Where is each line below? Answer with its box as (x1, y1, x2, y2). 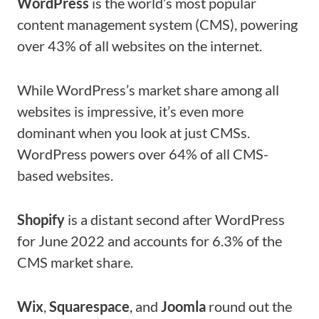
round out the (206, 298, 292, 315)
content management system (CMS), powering (17, 16, 298, 33)
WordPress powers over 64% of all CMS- (17, 145, 268, 162)
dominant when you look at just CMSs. (17, 124, 250, 141)
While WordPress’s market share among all (17, 81, 279, 98)
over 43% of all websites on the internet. (17, 37, 262, 54)
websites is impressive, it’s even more (17, 103, 244, 120)
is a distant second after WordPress (65, 211, 285, 228)
